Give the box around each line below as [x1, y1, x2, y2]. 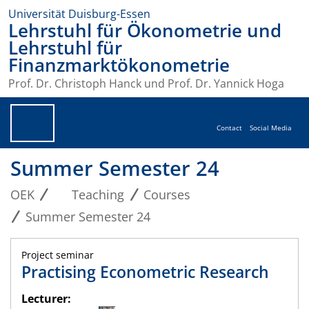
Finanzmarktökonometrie [8, 53, 230, 77]
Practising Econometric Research [21, 261, 269, 283]
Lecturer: [21, 291, 71, 307]
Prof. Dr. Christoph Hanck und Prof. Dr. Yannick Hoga [8, 76, 284, 92]
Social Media [250, 123, 292, 133]
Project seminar [21, 248, 94, 262]
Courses [143, 186, 191, 203]
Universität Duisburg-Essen [8, 6, 150, 21]
